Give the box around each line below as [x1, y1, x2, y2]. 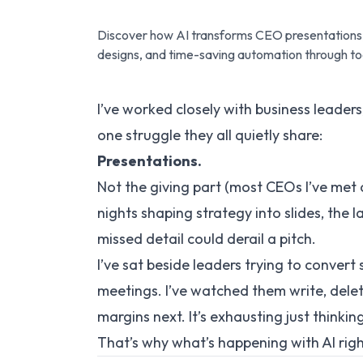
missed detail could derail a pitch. [97, 229, 316, 248]
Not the [97, 177, 150, 196]
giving [150, 177, 190, 196]
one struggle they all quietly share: [97, 126, 322, 144]
